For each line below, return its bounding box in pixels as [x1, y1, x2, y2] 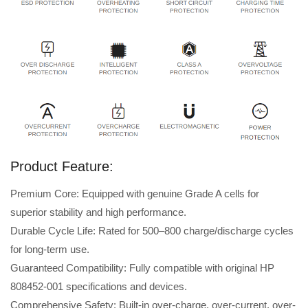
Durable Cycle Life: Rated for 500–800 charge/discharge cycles [10, 225, 294, 237]
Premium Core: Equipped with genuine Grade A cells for [10, 188, 259, 200]
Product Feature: [10, 159, 113, 175]
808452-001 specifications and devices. [10, 280, 187, 293]
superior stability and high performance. [10, 206, 186, 219]
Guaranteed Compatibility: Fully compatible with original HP [10, 262, 274, 274]
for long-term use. [10, 243, 89, 256]
